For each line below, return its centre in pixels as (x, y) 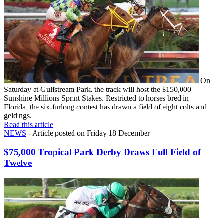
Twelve (18, 163)
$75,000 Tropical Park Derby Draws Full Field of (102, 152)
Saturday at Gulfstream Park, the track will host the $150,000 (98, 90)
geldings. (18, 116)
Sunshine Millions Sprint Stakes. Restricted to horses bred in (96, 98)
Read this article (28, 125)
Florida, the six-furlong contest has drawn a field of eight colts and (105, 107)
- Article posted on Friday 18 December (88, 133)
